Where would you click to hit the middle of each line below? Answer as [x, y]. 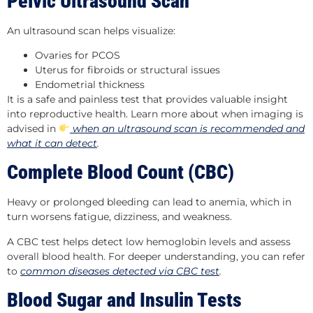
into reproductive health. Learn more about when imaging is [155, 114]
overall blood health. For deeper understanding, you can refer [156, 256]
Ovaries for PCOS [78, 55]
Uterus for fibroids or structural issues [128, 70]
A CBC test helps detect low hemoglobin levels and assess [149, 241]
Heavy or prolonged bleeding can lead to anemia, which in [149, 202]
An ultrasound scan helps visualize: [91, 30]
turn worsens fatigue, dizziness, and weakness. [119, 217]
